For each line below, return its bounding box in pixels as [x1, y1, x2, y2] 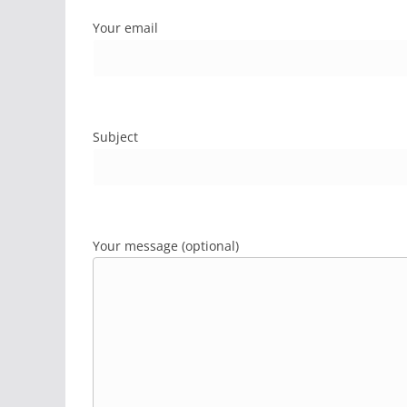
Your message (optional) [93, 237, 239, 254]
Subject [93, 128, 138, 145]
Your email [93, 19, 158, 36]
